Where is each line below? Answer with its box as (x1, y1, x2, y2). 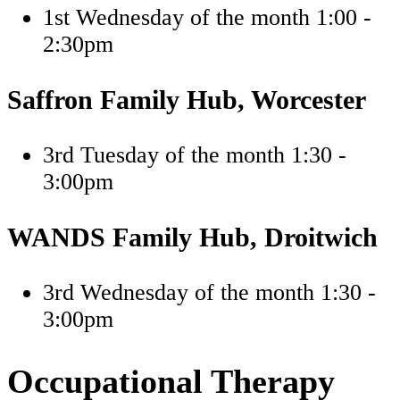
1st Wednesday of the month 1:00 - (43, 4, 371, 31)
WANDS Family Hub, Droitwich (7, 221, 378, 252)
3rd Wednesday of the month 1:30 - (43, 279, 376, 305)
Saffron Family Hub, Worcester (7, 85, 366, 115)
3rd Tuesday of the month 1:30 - (43, 141, 346, 168)
